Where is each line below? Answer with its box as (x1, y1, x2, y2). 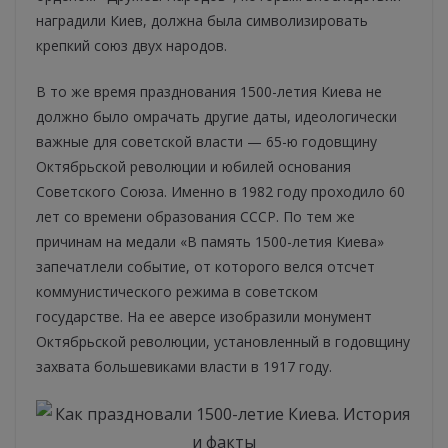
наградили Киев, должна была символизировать (36, 11, 368, 31)
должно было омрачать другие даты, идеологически (36, 107, 397, 127)
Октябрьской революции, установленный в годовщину (36, 332, 410, 352)
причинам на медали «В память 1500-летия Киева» (36, 232, 384, 252)
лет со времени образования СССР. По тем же (36, 207, 355, 227)
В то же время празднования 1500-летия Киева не (36, 82, 382, 102)
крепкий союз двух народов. (36, 36, 227, 56)
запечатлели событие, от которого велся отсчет (36, 257, 375, 277)
